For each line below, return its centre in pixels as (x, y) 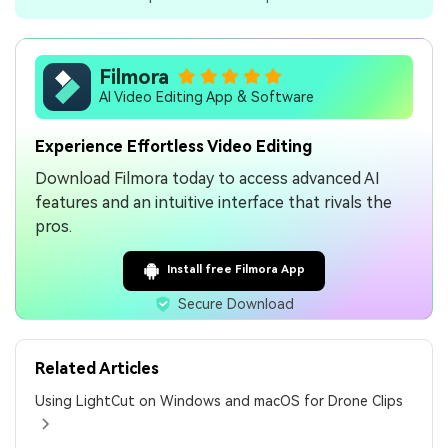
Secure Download (236, 303)
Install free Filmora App (235, 270)
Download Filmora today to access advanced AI (208, 179)
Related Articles (97, 369)
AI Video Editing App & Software (207, 96)
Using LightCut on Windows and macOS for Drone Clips (219, 401)
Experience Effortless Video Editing (174, 147)
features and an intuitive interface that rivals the (214, 203)
